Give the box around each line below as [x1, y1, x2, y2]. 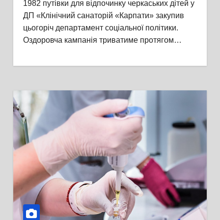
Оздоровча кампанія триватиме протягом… [23, 36, 182, 44]
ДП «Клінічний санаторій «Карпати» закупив [23, 11, 184, 20]
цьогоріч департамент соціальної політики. [23, 24, 178, 32]
